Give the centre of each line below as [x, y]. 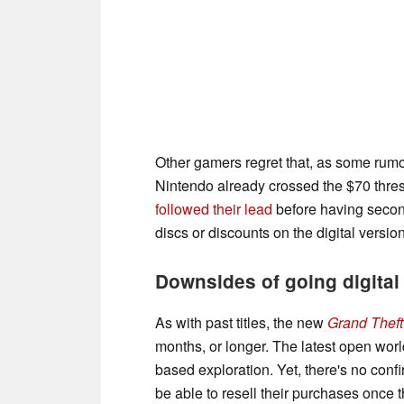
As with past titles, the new [241, 322]
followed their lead [214, 208]
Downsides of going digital [277, 280]
